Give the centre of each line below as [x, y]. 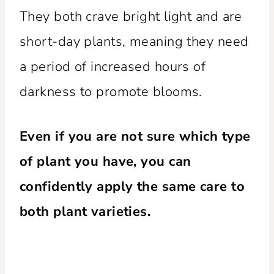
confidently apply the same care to [132, 186]
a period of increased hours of [113, 66]
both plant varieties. [85, 211]
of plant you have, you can [106, 161]
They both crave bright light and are [131, 16]
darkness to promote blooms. [115, 91]
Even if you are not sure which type [135, 136]
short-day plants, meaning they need [134, 41]
